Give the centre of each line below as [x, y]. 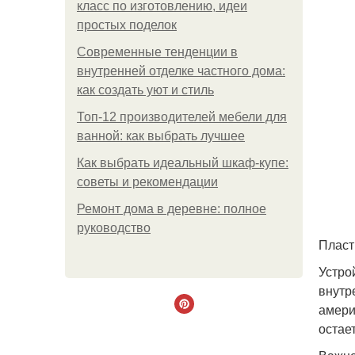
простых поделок [127, 25]
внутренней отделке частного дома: [181, 71]
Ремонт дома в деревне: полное [172, 209]
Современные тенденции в [157, 52]
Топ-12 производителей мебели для [182, 117]
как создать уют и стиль [145, 90]
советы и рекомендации [147, 182]
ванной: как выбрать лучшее [161, 136]
